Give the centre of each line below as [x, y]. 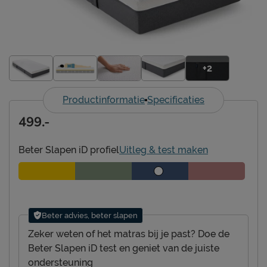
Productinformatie [104, 100]
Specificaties [176, 100]
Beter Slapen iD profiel [69, 150]
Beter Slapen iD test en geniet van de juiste [124, 248]
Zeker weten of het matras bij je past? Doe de [129, 234]
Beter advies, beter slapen [90, 215]
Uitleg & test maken [164, 150]
